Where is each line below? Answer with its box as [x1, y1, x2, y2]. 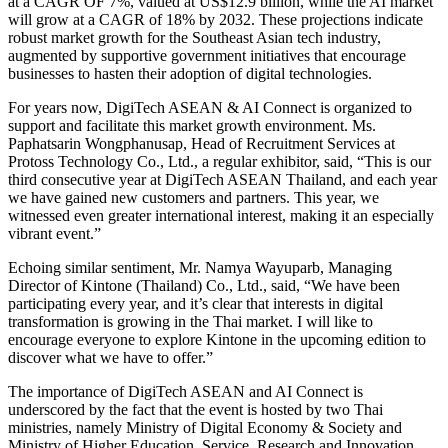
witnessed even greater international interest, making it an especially [8, 206, 434, 224]
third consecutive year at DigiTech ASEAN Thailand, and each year [8, 170, 437, 188]
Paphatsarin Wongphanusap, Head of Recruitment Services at [8, 134, 395, 152]
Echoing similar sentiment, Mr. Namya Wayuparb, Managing [8, 258, 392, 276]
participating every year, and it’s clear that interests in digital [8, 294, 383, 312]
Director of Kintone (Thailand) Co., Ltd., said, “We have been [8, 276, 400, 294]
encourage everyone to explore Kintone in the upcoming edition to [8, 330, 426, 348]
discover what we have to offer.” [8, 348, 213, 366]
